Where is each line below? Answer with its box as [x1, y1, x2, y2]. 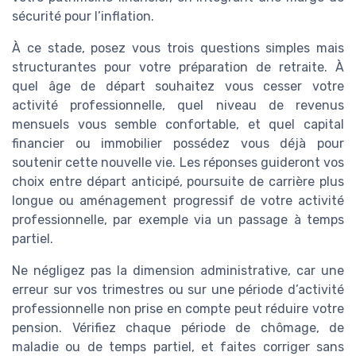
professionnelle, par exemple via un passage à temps [12, 212, 344, 228]
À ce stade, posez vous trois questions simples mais [12, 41, 344, 56]
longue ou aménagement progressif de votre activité [12, 193, 344, 209]
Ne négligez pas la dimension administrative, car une [12, 263, 344, 279]
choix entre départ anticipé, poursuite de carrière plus [12, 174, 344, 190]
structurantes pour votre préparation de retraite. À [12, 60, 344, 75]
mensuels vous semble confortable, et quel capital [12, 117, 344, 133]
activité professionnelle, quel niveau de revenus [12, 98, 344, 114]
